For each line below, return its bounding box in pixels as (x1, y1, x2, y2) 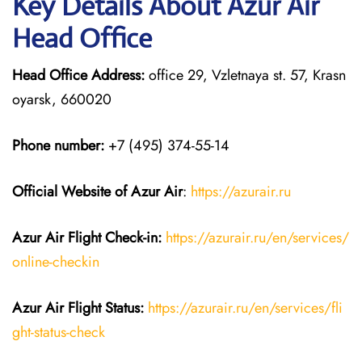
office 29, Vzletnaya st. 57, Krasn (145, 65, 346, 86)
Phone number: (12, 135, 104, 156)
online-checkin (12, 251, 99, 272)
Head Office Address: (12, 65, 145, 86)
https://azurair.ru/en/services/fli (148, 297, 343, 318)
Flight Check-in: (68, 227, 166, 248)
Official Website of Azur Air (12, 181, 183, 202)
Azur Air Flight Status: (12, 297, 144, 318)
